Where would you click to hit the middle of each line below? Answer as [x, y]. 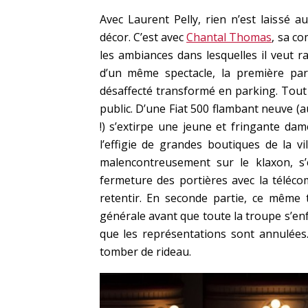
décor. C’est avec [143, 37]
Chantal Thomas [229, 37]
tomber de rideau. [145, 251]
